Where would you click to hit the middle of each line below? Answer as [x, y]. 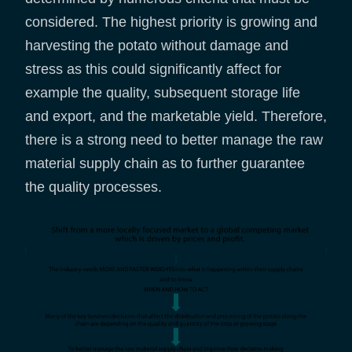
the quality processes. [95, 187]
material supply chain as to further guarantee [165, 164]
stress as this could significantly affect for [153, 70]
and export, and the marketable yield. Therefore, [176, 117]
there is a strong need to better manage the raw [174, 140]
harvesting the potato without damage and [157, 46]
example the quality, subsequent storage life [163, 93]
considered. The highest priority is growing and [171, 22]
